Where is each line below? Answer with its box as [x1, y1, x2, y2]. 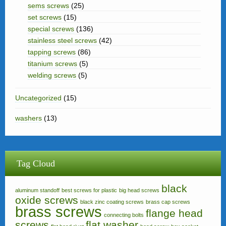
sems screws [28, 2, 69, 10]
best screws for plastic [62, 187, 117, 193]
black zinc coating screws [80, 199, 144, 205]
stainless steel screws [28, 36, 97, 44]
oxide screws [15, 194, 78, 206]
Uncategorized [15, 94, 62, 102]
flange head [146, 207, 203, 219]
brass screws [15, 203, 102, 220]
